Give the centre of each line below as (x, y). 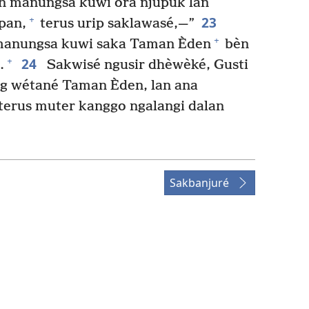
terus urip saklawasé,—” (116, 23)
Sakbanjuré (199, 182)
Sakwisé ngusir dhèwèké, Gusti (146, 65)
